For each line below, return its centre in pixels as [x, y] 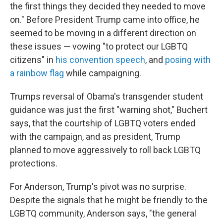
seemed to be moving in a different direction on [103, 33]
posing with [188, 60]
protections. [34, 164]
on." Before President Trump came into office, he [105, 20]
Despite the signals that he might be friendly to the [109, 200]
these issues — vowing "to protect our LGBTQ [99, 47]
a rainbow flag [37, 73]
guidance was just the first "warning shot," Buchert [109, 110]
